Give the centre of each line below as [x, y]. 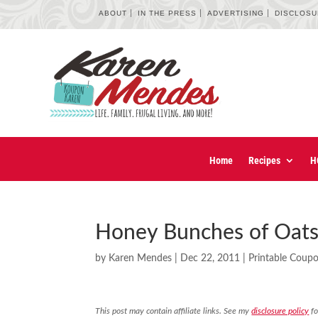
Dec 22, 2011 [210, 259]
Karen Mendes [141, 259]
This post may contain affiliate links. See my [174, 311]
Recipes [264, 161]
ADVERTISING [236, 13]
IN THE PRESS [168, 13]
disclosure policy [280, 311]
